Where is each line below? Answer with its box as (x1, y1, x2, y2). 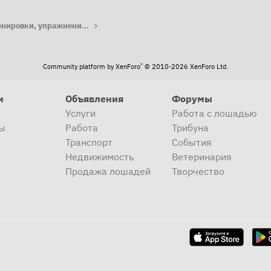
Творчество (171, 165, 224, 178)
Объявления (65, 93, 124, 105)
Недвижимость (65, 151, 134, 163)
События (171, 136, 212, 149)
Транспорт (65, 136, 113, 149)
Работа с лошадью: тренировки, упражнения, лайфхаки (82, 21, 90, 31)
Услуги (65, 107, 96, 120)
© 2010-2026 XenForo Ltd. (145, 62, 228, 71)
